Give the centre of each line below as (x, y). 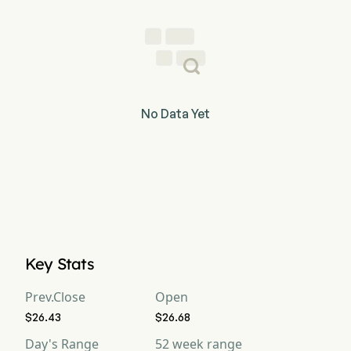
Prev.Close (55, 297)
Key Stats (60, 264)
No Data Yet (175, 114)
